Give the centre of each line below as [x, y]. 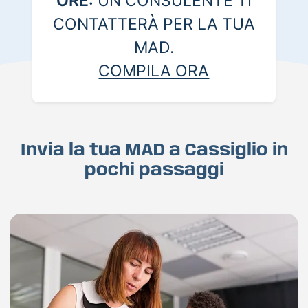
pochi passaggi [154, 171]
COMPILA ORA [154, 71]
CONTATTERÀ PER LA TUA [154, 24]
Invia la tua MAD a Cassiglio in [154, 151]
